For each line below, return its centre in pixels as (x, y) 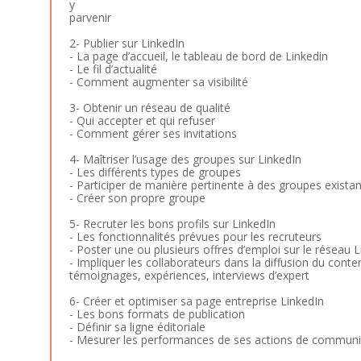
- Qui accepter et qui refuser (142, 120)
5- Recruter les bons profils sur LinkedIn (172, 223)
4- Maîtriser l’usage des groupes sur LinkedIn (185, 159)
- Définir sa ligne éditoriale (137, 326)
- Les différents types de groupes (155, 172)
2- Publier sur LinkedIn (127, 43)
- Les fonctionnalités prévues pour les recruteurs (195, 236)
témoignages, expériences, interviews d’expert (189, 275)
